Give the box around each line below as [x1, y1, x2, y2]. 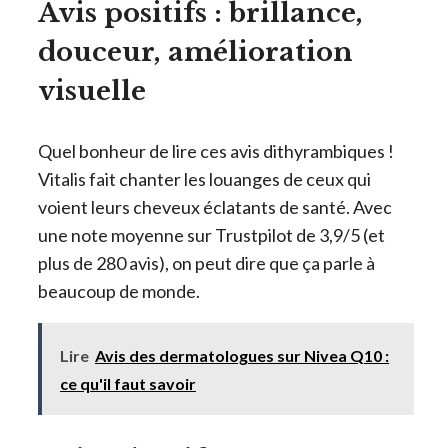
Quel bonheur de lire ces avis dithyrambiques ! [38, 139, 394, 162]
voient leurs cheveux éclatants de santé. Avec [38, 195, 392, 218]
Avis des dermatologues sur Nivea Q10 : [95, 345, 389, 365]
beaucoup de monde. [38, 279, 200, 302]
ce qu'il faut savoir [60, 373, 196, 393]
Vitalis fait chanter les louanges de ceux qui [38, 167, 371, 190]
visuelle [38, 74, 146, 107]
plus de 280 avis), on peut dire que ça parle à [38, 251, 375, 274]
